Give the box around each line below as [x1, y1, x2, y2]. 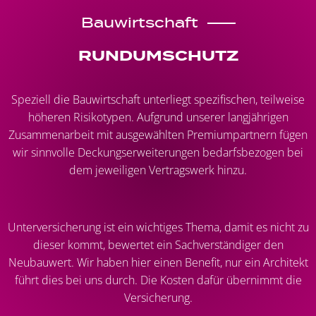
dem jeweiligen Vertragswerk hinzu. [69, 162, 247, 178]
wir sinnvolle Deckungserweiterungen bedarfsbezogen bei [13, 144, 303, 160]
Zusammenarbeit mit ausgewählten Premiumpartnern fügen [8, 126, 308, 142]
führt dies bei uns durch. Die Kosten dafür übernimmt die [14, 272, 302, 288]
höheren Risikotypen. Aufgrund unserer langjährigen [28, 109, 288, 125]
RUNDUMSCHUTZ [78, 46, 238, 64]
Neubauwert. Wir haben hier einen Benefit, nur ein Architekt [8, 254, 308, 270]
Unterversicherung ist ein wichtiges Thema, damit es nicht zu [7, 219, 309, 235]
